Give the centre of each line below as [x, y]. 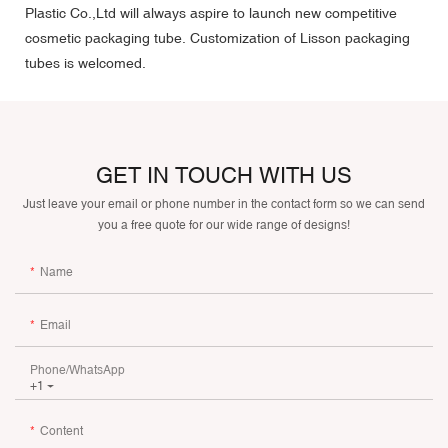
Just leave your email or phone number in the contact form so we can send [224, 203]
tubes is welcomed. [85, 62]
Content [61, 430]
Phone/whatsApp [77, 369]
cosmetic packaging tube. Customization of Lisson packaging [217, 37]
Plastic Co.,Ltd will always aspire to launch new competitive [211, 12]
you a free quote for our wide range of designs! [224, 224]
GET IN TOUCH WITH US [224, 176]
